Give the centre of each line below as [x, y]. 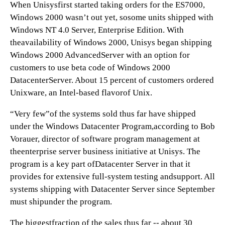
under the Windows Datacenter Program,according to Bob [113, 126]
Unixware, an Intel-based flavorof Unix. [81, 93]
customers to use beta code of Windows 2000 [90, 68]
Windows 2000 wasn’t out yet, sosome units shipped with [112, 17]
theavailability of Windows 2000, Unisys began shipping [111, 42]
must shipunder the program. [61, 202]
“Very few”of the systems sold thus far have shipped [103, 114]
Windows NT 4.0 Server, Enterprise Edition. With [97, 30]
